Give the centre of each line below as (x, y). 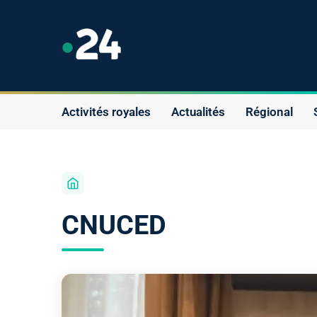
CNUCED (114, 224)
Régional (269, 111)
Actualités (198, 111)
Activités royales (106, 111)
